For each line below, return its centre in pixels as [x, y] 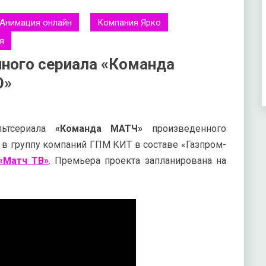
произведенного [184, 129]
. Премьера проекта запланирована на [137, 161]
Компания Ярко [129, 22]
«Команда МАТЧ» [99, 129]
